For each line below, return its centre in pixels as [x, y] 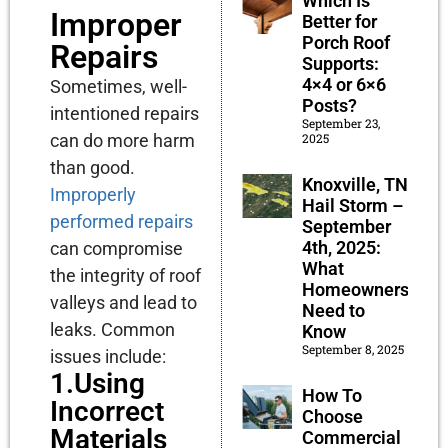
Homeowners [355, 289]
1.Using [97, 383]
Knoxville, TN [354, 184]
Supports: [340, 63]
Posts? [329, 105]
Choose [332, 416]
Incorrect [107, 411]
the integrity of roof [125, 275]
